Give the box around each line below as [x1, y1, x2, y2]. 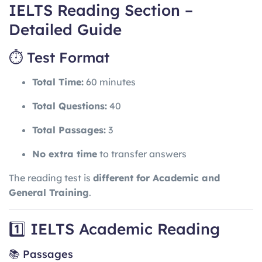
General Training [9, 186, 89, 198]
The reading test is [9, 171, 93, 184]
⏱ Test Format [9, 48, 109, 66]
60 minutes [84, 75, 136, 88]
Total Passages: [32, 123, 106, 136]
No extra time [32, 147, 97, 160]
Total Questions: [32, 99, 107, 112]
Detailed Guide [9, 20, 122, 40]
